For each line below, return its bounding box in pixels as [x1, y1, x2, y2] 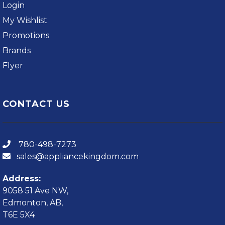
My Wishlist [3, 16, 47, 26]
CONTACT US [3, 98, 70, 110]
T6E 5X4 [3, 210, 35, 220]
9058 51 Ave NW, [3, 186, 68, 196]
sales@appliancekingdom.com [17, 152, 139, 162]
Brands [3, 46, 31, 56]
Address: [3, 174, 41, 184]
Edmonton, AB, [3, 198, 63, 208]
